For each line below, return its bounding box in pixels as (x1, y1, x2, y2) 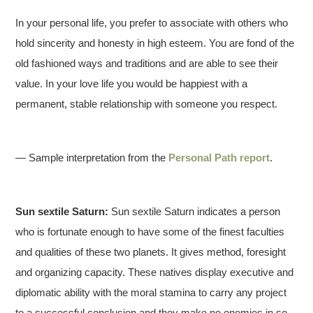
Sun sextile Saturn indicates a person (108, 205, 281, 218)
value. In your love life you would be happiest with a (15, 78, 248, 90)
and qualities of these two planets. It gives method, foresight (15, 246, 286, 259)
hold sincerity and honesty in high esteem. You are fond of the (15, 37, 295, 50)
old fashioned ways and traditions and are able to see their (15, 57, 279, 70)
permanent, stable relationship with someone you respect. (15, 98, 278, 110)
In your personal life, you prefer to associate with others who (15, 17, 289, 29)
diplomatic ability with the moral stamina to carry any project (15, 286, 287, 299)
